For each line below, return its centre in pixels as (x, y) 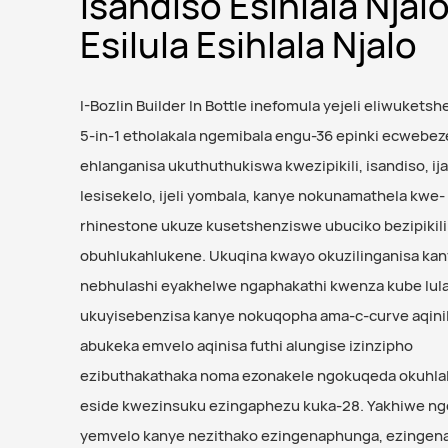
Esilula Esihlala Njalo (248, 44)
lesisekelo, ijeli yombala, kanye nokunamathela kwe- (262, 195)
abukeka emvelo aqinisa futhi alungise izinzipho (246, 345)
